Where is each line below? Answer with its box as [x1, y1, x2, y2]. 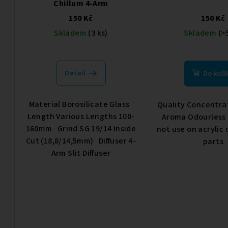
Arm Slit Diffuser [51, 147, 111, 159]
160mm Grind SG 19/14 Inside [25, 123, 136, 134]
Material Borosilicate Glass [28, 98, 133, 110]
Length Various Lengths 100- [27, 110, 135, 122]
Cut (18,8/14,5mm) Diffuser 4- [25, 135, 136, 147]
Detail [65, 68, 86, 78]
